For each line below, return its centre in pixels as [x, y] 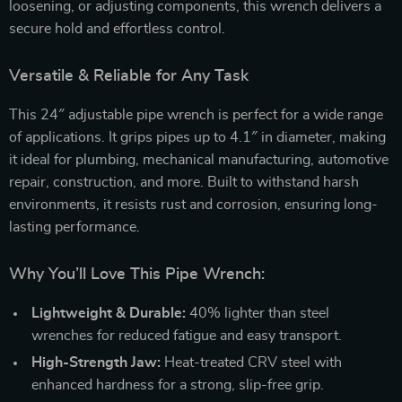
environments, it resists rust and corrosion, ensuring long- [193, 204]
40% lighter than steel [258, 313]
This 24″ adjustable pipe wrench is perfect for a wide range [196, 114]
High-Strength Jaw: [96, 362]
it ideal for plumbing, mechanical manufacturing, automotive [199, 159]
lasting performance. [74, 227]
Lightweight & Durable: [109, 313]
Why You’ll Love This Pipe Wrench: [137, 274]
